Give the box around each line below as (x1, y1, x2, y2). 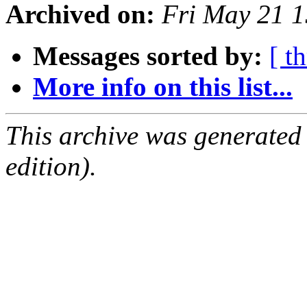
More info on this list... (33, 72, 293, 102)
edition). (5, 151, 97, 182)
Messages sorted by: (33, 41, 262, 71)
